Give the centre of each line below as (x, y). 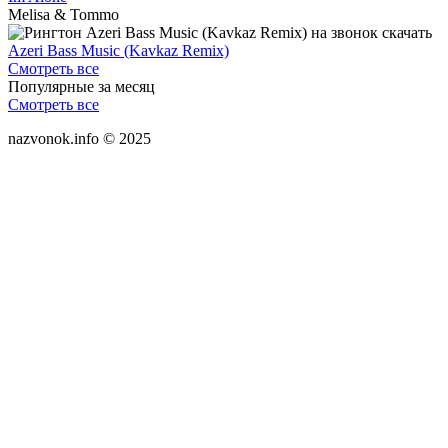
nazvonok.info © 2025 (79, 138)
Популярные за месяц (81, 86)
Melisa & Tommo (63, 14)
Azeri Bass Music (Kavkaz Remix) (118, 50)
